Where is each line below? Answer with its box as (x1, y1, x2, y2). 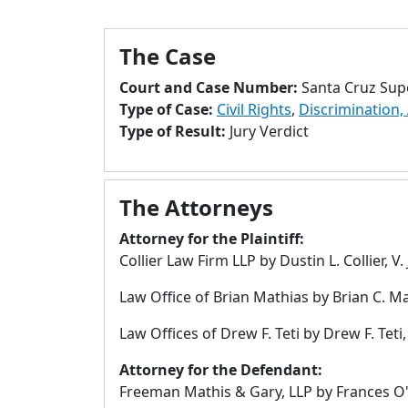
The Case (119, 41, 216, 71)
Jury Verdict (229, 121, 309, 141)
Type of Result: (119, 121, 229, 141)
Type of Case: (119, 99, 217, 119)
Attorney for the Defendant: (119, 360, 322, 380)
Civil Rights (217, 99, 291, 119)
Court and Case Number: (119, 77, 301, 97)
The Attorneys (119, 192, 273, 222)
